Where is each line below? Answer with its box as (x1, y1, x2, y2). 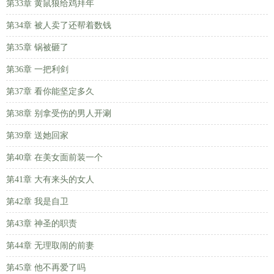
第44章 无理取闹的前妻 (6, 241, 94, 250)
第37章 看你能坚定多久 (6, 87, 94, 96)
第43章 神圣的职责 (6, 219, 77, 228)
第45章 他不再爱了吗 (6, 263, 86, 272)
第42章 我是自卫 (6, 197, 68, 206)
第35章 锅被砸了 (6, 43, 68, 52)
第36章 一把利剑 (6, 65, 68, 74)
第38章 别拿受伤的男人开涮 (6, 109, 111, 118)
